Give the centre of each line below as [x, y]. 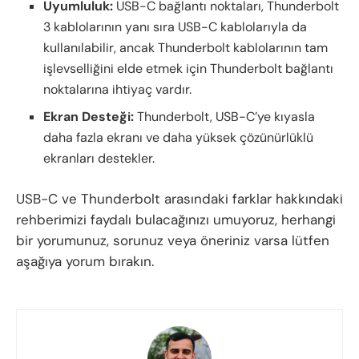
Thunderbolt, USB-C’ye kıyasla [225, 116]
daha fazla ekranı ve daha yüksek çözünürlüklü [179, 137]
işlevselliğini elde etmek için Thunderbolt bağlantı [189, 68]
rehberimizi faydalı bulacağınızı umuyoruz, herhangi [176, 219]
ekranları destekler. [99, 158]
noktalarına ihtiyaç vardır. [118, 89]
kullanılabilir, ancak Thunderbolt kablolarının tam [186, 47]
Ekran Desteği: [89, 116]
